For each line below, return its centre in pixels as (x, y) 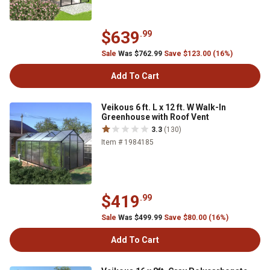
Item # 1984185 (127, 142)
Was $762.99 (140, 54)
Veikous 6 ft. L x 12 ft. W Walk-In (164, 107)
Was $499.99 (140, 218)
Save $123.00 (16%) (198, 54)
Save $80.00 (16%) (196, 218)
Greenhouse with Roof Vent (155, 117)
